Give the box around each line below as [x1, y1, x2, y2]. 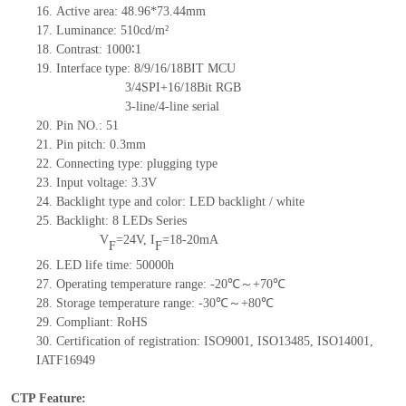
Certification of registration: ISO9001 [55, 334, 250, 349]
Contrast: [55, 43, 106, 57]
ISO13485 [256, 334, 310, 349]
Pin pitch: [55, 138, 110, 152]
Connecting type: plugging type [55, 157, 217, 171]
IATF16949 [35, 353, 95, 368]
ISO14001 [316, 334, 370, 349]
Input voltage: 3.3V [55, 176, 157, 190]
